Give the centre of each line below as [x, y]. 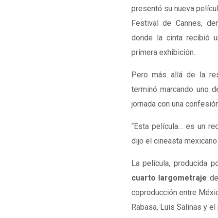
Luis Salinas [181, 207]
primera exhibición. [163, 52]
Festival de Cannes [166, 23]
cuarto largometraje [169, 178]
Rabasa [144, 207]
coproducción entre [165, 192]
